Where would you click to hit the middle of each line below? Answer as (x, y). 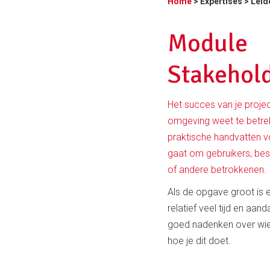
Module (208, 43)
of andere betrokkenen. (217, 169)
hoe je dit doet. (199, 240)
